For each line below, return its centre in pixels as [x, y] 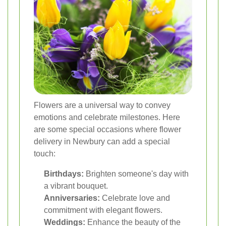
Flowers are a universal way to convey [102, 105]
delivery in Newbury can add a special [102, 141]
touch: [45, 153]
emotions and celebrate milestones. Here [107, 117]
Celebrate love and [135, 198]
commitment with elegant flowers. [103, 210]
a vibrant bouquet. [76, 186]
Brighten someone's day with [136, 174]
